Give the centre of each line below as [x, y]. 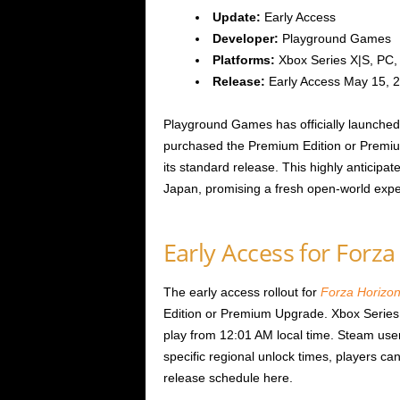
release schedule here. [228, 378]
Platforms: [243, 59]
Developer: [245, 38]
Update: [236, 17]
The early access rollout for [242, 292]
